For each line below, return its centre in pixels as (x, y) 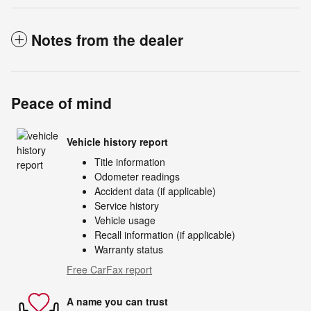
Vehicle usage (125, 220)
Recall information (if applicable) (165, 235)
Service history (127, 206)
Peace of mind (61, 103)
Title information (130, 162)
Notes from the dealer (107, 40)
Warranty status (129, 250)
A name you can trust (117, 301)
